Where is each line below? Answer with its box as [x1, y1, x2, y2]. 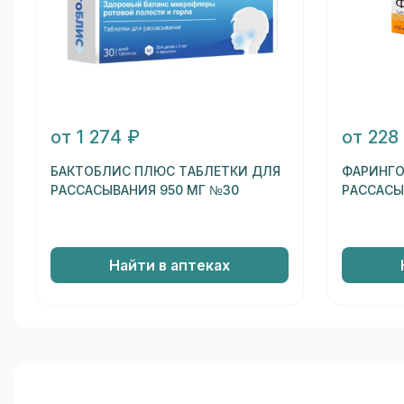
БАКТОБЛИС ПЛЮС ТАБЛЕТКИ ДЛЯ [50, 164, 280, 179]
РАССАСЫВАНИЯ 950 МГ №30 [50, 183, 239, 198]
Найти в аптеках [108, 257, 230, 273]
